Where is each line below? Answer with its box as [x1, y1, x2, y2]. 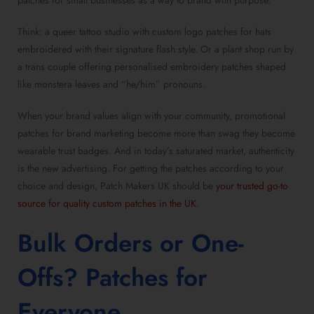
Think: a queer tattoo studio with [18, 25, 152, 39]
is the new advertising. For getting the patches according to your [18, 161, 284, 176]
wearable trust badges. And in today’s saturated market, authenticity [18, 144, 294, 158]
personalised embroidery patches [114, 60, 253, 74]
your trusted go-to [216, 179, 288, 193]
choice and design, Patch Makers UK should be [18, 179, 216, 193]
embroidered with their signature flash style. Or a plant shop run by [18, 42, 294, 57]
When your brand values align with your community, [18, 109, 235, 123]
